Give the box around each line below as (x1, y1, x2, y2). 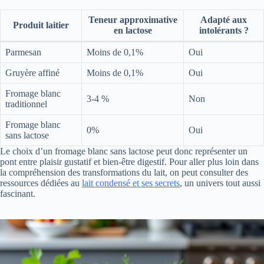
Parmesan (5, 47, 41, 58)
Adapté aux (200, 15, 247, 25)
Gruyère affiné (5, 68, 60, 78)
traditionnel (5, 99, 47, 110)
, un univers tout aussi (180, 178, 260, 189)
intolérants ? (199, 25, 249, 36)
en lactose (113, 25, 152, 36)
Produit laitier (13, 20, 69, 31)
